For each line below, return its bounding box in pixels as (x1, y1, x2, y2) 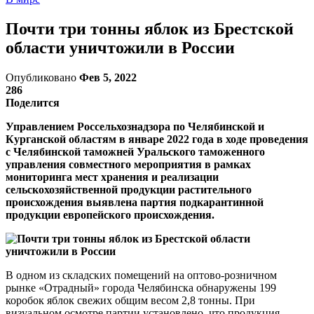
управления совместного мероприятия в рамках (6, 158, 251, 170)
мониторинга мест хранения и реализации (6, 170, 219, 183)
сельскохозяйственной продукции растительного (6, 183, 252, 196)
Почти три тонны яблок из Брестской (6, 19, 294, 38)
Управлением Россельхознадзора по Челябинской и (6, 120, 264, 132)
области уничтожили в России (6, 38, 235, 57)
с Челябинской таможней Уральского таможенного (6, 145, 265, 158)
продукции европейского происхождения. (6, 208, 214, 221)
